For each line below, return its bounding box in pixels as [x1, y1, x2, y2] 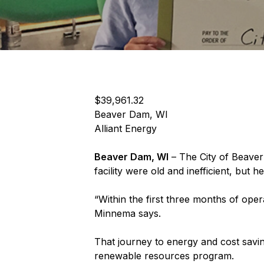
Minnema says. [94, 207, 161, 219]
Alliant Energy [94, 123, 157, 134]
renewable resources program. [94, 250, 234, 262]
